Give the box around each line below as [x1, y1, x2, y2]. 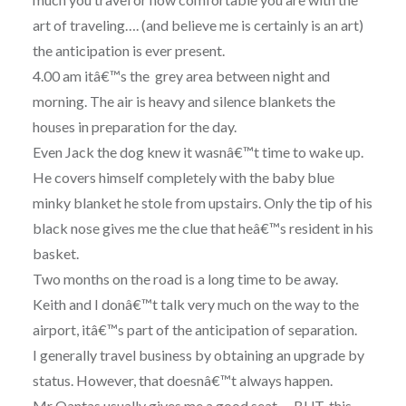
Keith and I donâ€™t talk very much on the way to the [32, 295, 359, 314]
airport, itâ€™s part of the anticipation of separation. [32, 321, 357, 339]
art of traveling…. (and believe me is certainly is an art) [32, 16, 363, 34]
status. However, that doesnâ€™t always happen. [32, 372, 333, 390]
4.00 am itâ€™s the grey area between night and [32, 67, 330, 85]
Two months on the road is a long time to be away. [32, 270, 338, 288]
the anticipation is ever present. [32, 42, 225, 60]
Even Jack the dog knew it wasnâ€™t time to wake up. [32, 143, 363, 161]
